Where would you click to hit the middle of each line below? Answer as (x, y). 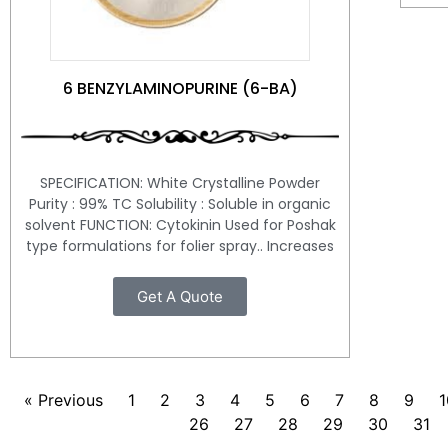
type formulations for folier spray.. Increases (180, 246)
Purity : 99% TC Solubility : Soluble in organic (180, 204)
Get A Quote (180, 297)
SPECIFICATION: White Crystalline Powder (180, 183)
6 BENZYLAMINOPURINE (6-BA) (180, 89)
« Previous (63, 399)
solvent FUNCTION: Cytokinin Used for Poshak (180, 225)
